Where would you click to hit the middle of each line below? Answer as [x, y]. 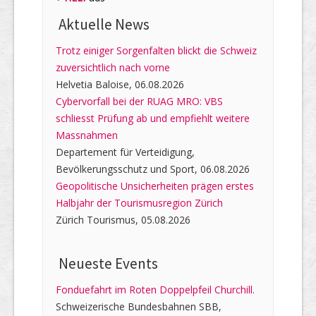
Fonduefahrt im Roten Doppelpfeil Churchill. [155, 289]
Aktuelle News [103, 24]
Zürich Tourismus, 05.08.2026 [123, 219]
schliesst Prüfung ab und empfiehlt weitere [153, 118]
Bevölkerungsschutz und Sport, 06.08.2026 [153, 169]
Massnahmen [87, 135]
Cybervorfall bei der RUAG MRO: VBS [139, 101]
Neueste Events [107, 263]
